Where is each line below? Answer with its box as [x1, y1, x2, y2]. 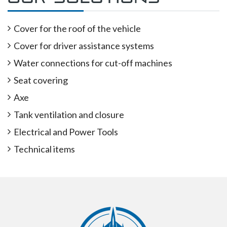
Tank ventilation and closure [14, 109, 124, 121]
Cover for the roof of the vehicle [14, 23, 141, 34]
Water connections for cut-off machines [14, 57, 172, 69]
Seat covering [14, 74, 68, 86]
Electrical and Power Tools [14, 126, 118, 138]
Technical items [14, 143, 75, 155]
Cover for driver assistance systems [14, 40, 154, 52]
